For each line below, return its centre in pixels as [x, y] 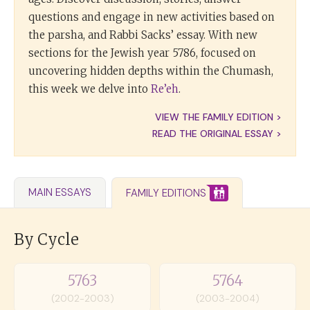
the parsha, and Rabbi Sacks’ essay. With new [143, 35]
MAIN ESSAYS [60, 193]
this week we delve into [90, 89]
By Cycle [46, 239]
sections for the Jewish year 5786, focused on [142, 53]
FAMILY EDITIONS [166, 193]
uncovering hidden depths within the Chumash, [151, 71]
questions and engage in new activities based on [152, 17]
